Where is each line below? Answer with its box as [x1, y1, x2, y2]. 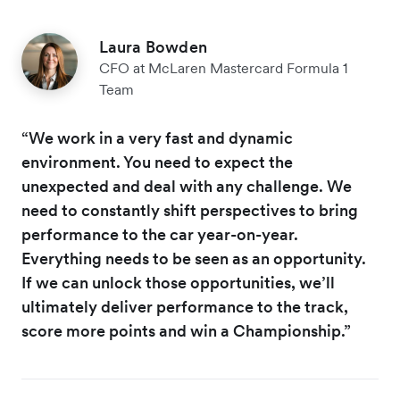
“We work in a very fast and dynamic [21, 128, 293, 149]
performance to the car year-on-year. [21, 224, 298, 246]
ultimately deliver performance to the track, [21, 296, 348, 318]
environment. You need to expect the [21, 152, 293, 173]
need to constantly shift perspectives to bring [21, 200, 358, 221]
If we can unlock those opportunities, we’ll [21, 272, 335, 294]
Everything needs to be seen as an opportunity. [21, 248, 366, 270]
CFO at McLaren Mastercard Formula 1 [98, 59, 347, 78]
